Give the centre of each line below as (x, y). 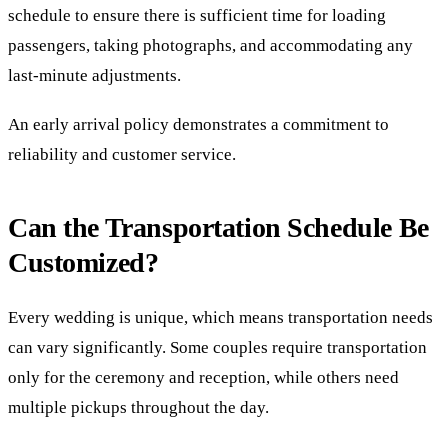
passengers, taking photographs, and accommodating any (210, 46)
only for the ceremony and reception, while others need (203, 377)
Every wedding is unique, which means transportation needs (220, 317)
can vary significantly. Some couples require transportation (217, 347)
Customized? (83, 262)
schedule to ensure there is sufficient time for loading (197, 16)
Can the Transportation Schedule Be (218, 227)
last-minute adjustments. (94, 76)
